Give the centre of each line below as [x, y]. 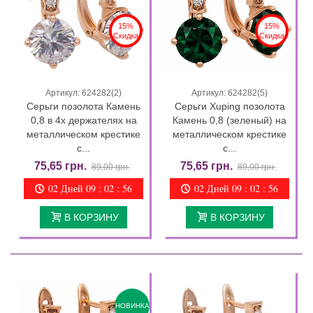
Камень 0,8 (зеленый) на [230, 120]
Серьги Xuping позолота [230, 106]
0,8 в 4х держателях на [83, 120]
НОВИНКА [132, 305]
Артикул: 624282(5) [230, 93]
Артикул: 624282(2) [83, 93]
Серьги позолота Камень [83, 106]
